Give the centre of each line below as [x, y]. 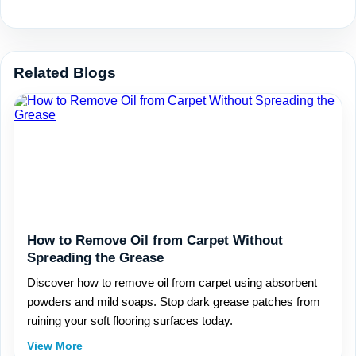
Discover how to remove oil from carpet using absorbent [172, 282]
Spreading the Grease [95, 258]
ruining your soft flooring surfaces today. [130, 321]
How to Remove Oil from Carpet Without [155, 240]
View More [55, 346]
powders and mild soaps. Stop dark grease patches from [174, 302]
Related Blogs [65, 73]
